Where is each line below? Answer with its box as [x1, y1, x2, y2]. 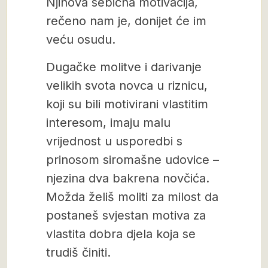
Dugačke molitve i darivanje [46, 60, 202, 74]
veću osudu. [46, 32, 115, 47]
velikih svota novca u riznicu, [46, 78, 208, 93]
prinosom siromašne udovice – [46, 153, 219, 167]
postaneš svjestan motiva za [46, 208, 206, 223]
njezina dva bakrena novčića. [46, 171, 209, 185]
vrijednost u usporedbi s [46, 134, 182, 148]
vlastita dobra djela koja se [46, 227, 196, 241]
